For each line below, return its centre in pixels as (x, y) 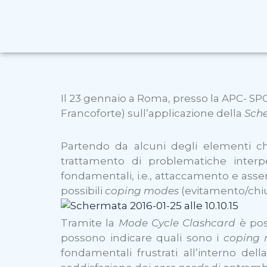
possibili (83, 190)
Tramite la (90, 223)
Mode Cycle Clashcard (177, 223)
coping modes (142, 190)
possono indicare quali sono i (142, 238)
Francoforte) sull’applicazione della (153, 113)
